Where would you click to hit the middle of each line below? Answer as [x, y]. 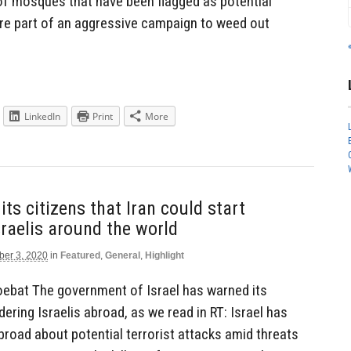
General [123, 255]
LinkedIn [42, 117]
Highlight [165, 255]
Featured [80, 255]
